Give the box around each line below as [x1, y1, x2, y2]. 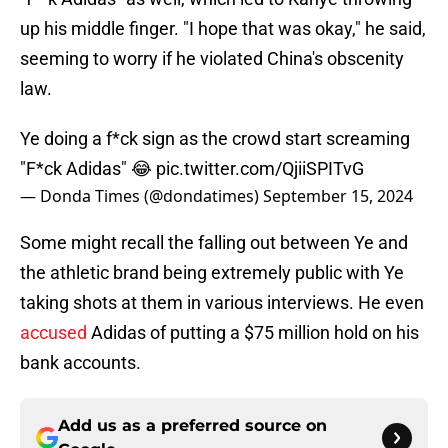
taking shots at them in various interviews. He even [20, 292, 424, 314]
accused [20, 322, 87, 344]
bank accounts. [20, 352, 141, 374]
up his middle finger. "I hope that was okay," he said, [20, 18, 426, 40]
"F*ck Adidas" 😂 [20, 158, 156, 180]
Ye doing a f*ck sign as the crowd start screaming [20, 128, 410, 150]
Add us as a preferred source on [58, 416, 327, 436]
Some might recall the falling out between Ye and [20, 232, 408, 254]
